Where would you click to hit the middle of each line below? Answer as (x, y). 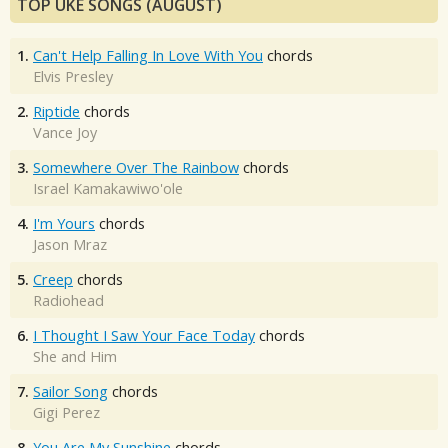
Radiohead (68, 300)
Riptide (56, 111)
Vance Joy (65, 132)
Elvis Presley (73, 76)
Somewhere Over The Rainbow (136, 167)
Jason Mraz (70, 244)
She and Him (75, 356)
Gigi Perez (66, 412)
